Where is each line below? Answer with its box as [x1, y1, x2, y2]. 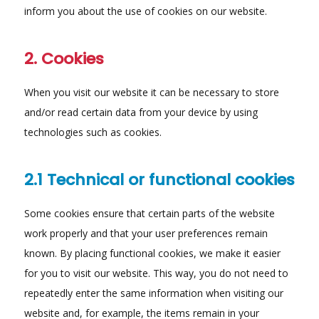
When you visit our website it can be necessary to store [23, 85, 279, 99]
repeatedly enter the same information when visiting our [23, 286, 283, 300]
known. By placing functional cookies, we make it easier [23, 246, 281, 260]
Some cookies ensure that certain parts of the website [23, 206, 275, 220]
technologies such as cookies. [23, 125, 162, 139]
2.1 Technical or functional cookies [23, 168, 295, 191]
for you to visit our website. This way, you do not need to [23, 266, 288, 280]
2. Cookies [23, 47, 104, 70]
